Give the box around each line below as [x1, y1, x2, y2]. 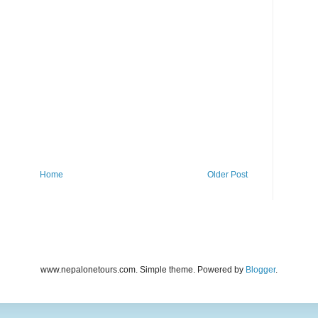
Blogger [246, 264, 275, 275]
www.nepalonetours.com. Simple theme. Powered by [40, 264, 246, 275]
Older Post [207, 169, 248, 180]
